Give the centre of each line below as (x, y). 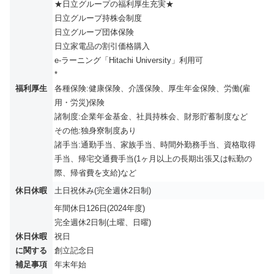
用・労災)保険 (80, 102)
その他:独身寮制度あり (95, 130)
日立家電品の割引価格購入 (102, 46)
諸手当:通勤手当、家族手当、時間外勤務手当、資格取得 (155, 144)
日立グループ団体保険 (94, 32)
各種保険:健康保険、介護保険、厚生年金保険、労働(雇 (152, 88)
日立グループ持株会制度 (98, 18)
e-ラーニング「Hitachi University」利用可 (129, 60)
